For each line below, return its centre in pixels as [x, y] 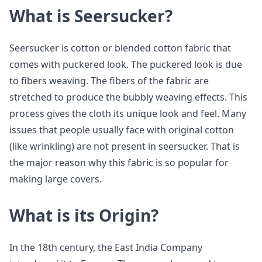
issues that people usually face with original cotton [122, 130]
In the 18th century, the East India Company [106, 247]
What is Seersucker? [91, 16]
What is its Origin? [84, 215]
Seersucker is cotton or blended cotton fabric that [120, 48]
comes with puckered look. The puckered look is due [126, 64]
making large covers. [56, 179]
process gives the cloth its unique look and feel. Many [128, 113]
